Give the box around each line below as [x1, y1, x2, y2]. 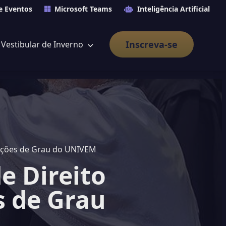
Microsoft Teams [54, 4, 112, 14]
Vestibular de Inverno [1, 39, 85, 50]
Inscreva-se [126, 38, 178, 50]
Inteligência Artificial [137, 4, 210, 14]
